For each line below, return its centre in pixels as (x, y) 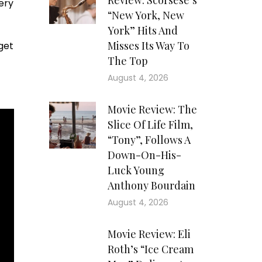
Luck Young (136, 170)
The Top (127, 61)
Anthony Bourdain (151, 185)
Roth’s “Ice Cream (150, 249)
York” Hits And (142, 30)
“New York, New (146, 15)
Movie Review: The (152, 109)
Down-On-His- (144, 155)
